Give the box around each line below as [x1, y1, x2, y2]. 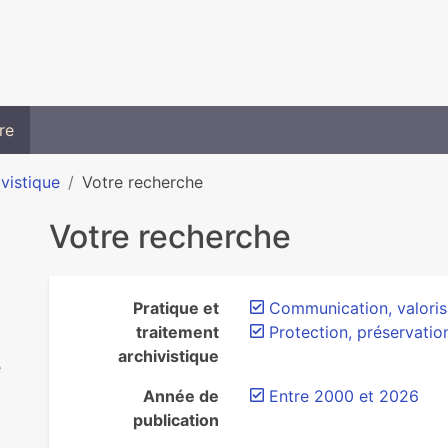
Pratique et [132, 298, 219, 318]
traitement [135, 322, 219, 342]
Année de [142, 386, 219, 406]
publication [132, 410, 219, 430]
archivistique [117, 346, 219, 366]
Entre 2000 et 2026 [268, 386, 419, 406]
